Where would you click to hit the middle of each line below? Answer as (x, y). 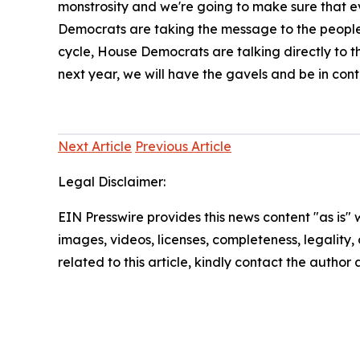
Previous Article (183, 146)
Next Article (95, 146)
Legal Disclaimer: (112, 181)
